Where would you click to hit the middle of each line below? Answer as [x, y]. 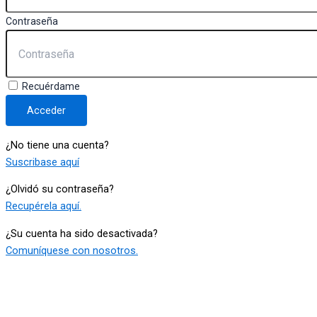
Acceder [46, 110]
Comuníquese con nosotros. [72, 250]
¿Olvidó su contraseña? [60, 189]
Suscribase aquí [42, 162]
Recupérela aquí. [44, 206]
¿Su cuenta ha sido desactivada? [82, 233]
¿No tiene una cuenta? [57, 145]
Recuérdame [50, 86]
